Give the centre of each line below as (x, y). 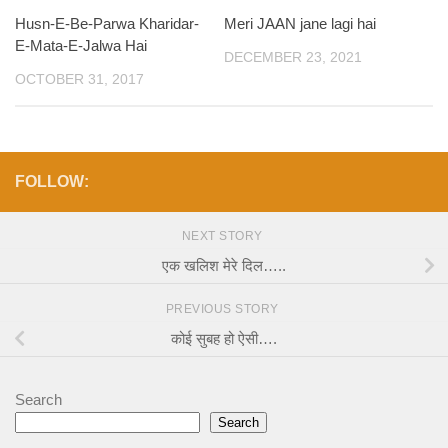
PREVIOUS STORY (224, 309)
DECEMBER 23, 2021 (293, 57)
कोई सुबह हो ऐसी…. (224, 338)
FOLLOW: (52, 182)
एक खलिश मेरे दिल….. (224, 265)
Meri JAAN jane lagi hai (300, 23)
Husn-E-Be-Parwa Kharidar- (107, 23)
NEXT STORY (224, 236)
